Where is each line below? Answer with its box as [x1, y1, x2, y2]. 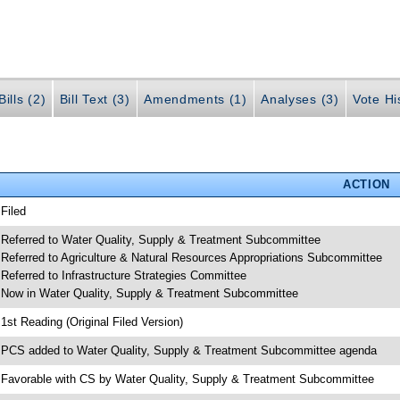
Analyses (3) [261, 92, 339, 107]
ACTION [342, 177, 390, 191]
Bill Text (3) [59, 92, 130, 107]
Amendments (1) [144, 92, 247, 107]
